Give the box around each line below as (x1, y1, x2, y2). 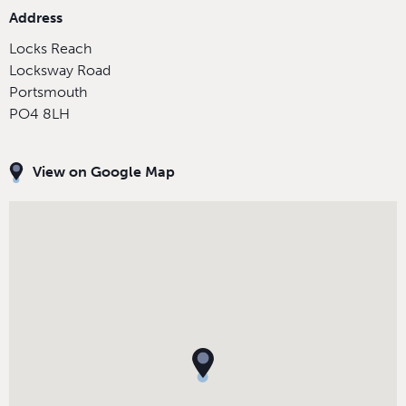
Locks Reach (9, 39, 92, 57)
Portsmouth (9, 82, 87, 101)
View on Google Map (33, 162, 175, 180)
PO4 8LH (9, 104, 70, 122)
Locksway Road (9, 61, 111, 79)
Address (9, 8, 63, 26)
